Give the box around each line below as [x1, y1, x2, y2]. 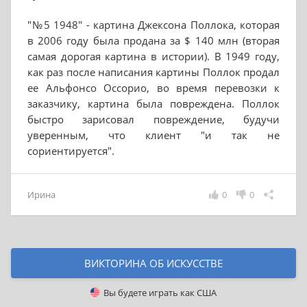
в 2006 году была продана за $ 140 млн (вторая [27, 34, 280, 47]
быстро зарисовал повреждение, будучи [27, 112, 280, 126]
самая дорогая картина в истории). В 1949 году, [27, 49, 280, 63]
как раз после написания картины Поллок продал [27, 65, 280, 79]
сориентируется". [27, 144, 114, 158]
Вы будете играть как [99, 286, 197, 299]
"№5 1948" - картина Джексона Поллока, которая [27, 18, 280, 32]
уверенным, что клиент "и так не [27, 128, 280, 142]
